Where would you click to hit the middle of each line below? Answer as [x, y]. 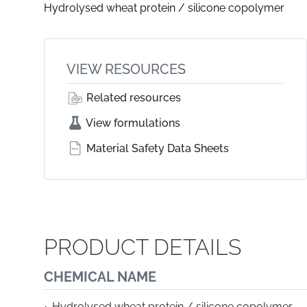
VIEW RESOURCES [126, 69]
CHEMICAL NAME [100, 277]
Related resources [132, 98]
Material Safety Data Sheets [156, 148]
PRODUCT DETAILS [143, 247]
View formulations [132, 123]
